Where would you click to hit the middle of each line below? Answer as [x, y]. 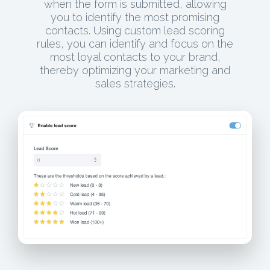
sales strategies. [135, 83]
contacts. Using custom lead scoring [135, 30]
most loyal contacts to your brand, [135, 57]
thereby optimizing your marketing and [135, 70]
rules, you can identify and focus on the [135, 43]
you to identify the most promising [135, 17]
